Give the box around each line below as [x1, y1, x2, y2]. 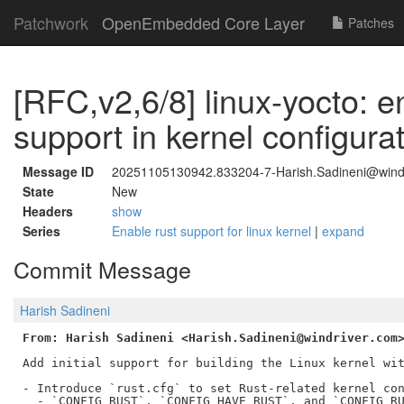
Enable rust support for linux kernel [112, 222, 315, 240]
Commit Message [14, 252, 191, 285]
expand [322, 222, 364, 240]
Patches [344, 14, 394, 32]
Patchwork [14, 11, 88, 34]
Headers [23, 202, 73, 220]
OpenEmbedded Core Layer [102, 11, 305, 34]
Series [23, 222, 60, 240]
